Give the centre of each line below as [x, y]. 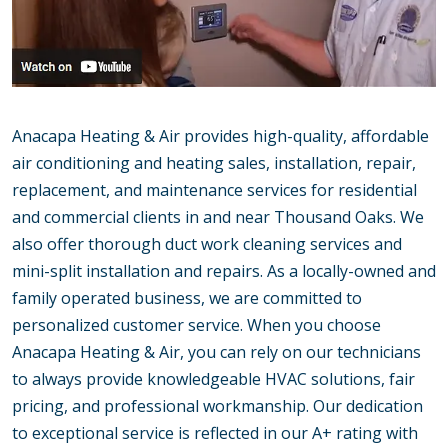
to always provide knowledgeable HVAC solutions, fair [213, 379]
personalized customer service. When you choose [196, 325]
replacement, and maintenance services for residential [214, 190]
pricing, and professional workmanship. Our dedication [217, 406]
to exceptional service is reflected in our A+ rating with [215, 433]
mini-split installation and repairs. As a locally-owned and [224, 271]
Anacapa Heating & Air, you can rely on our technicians [216, 352]
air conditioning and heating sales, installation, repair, [214, 163]
